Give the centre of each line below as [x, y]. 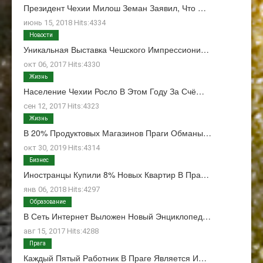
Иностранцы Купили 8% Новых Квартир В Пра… [116, 175]
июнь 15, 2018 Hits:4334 [65, 23]
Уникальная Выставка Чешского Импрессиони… [116, 50]
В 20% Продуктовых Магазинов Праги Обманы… [117, 133]
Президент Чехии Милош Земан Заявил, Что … [115, 8]
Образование [48, 202]
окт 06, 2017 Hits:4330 [62, 65]
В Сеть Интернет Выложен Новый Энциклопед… [117, 216]
